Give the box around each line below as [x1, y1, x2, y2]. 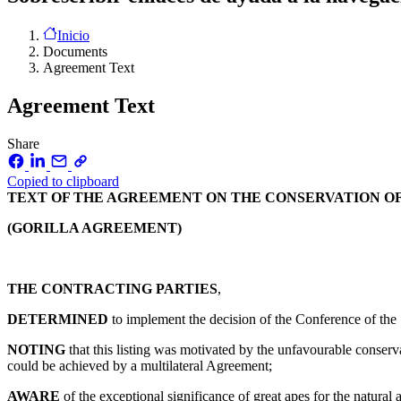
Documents [43, 43, 107, 59]
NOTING [7, 341, 69, 357]
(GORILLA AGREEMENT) [7, 219, 182, 235]
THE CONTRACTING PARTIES [7, 280, 218, 296]
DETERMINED [7, 311, 112, 327]
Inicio [57, 27, 90, 43]
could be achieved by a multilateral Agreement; [7, 357, 272, 373]
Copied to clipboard [7, 173, 119, 189]
